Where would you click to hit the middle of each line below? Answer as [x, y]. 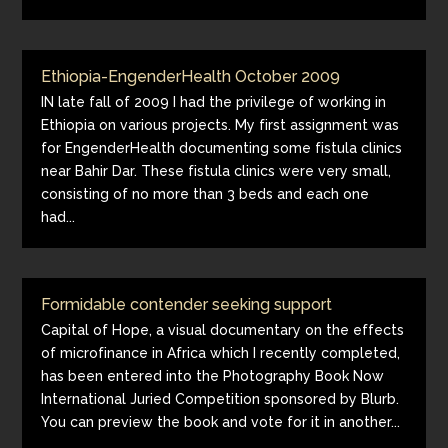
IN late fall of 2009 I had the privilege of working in [214, 102]
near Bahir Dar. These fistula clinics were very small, [216, 171]
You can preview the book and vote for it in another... [221, 422]
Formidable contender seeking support [187, 304]
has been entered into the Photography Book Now [213, 376]
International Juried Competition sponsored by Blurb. [220, 399]
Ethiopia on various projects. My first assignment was [220, 125]
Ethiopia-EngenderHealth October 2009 [191, 76]
